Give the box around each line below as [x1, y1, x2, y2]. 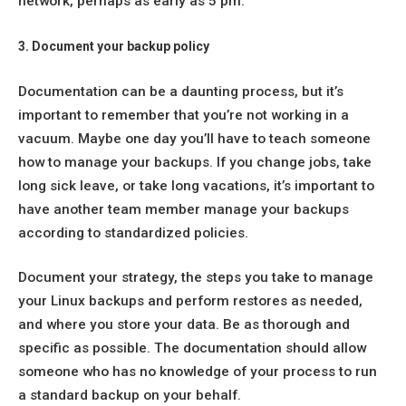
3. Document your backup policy [18, 39, 209, 54]
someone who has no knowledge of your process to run [18, 363, 377, 381]
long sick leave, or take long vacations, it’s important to [18, 177, 374, 194]
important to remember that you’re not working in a [18, 106, 349, 123]
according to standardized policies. [18, 224, 248, 241]
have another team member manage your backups [18, 200, 349, 217]
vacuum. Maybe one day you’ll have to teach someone [18, 130, 371, 147]
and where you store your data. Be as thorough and [18, 316, 350, 333]
